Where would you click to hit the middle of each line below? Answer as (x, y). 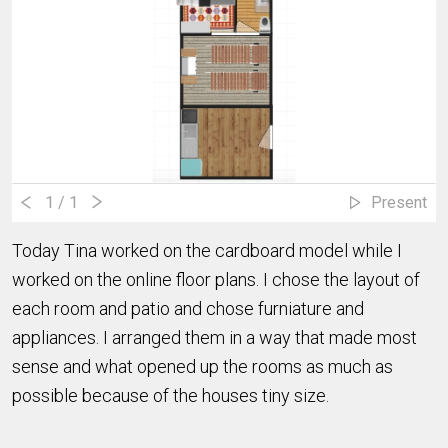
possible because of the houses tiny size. (172, 395)
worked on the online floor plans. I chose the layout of (216, 279)
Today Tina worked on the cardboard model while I (207, 250)
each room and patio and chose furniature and (188, 308)
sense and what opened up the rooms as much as (202, 366)
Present (399, 202)
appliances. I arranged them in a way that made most (214, 337)
